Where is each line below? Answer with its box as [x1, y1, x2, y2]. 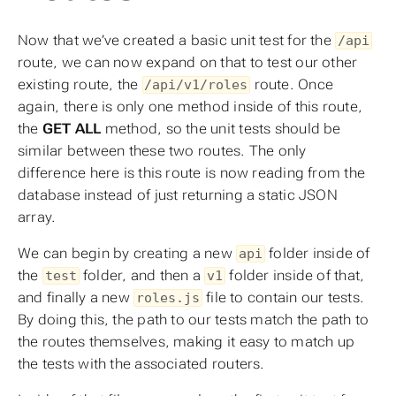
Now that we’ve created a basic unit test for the [18, 32, 336, 49]
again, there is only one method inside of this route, [18, 98, 363, 116]
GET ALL [42, 120, 102, 138]
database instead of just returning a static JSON [18, 187, 338, 204]
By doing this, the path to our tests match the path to [18, 311, 369, 329]
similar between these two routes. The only [18, 142, 307, 160]
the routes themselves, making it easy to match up [18, 333, 355, 351]
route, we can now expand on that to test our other [18, 54, 358, 72]
